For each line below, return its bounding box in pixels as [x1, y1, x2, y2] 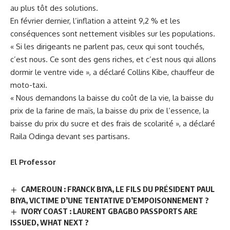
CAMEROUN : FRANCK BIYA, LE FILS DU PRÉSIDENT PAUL [21, 184, 215, 194]
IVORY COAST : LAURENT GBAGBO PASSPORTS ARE [21, 206, 198, 216]
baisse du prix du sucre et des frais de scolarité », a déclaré [10, 119, 215, 129]
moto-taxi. [10, 80, 47, 90]
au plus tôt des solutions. [10, 3, 98, 13]
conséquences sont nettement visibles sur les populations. [10, 29, 215, 39]
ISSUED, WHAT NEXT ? [10, 218, 89, 227]
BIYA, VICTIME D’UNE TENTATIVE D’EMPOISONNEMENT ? [10, 196, 209, 205]
